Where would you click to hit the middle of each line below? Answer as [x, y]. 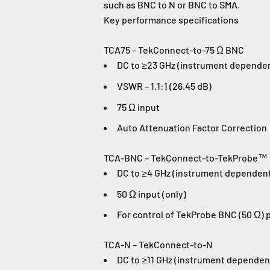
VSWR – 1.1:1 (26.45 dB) [164, 86]
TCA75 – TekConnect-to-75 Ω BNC [174, 50]
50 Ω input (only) [152, 193]
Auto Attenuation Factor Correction [192, 128]
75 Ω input [138, 107]
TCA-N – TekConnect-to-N [158, 245]
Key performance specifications [171, 20]
